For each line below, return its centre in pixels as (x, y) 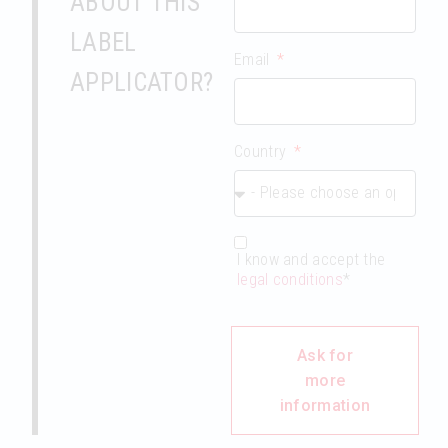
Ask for (325, 355)
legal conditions (290, 279)
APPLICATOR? (142, 82)
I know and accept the (311, 259)
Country (262, 151)
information (325, 405)
